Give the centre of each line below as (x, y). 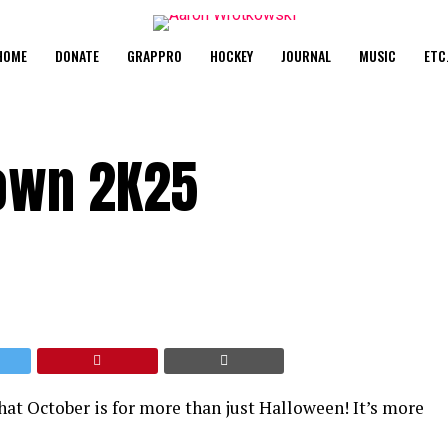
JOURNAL (305, 55)
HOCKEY (231, 55)
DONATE (76, 55)
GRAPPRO (154, 55)
